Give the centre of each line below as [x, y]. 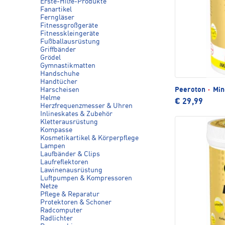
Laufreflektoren [64, 162]
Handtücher [59, 82]
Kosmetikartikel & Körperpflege [89, 138]
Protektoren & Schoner [76, 202]
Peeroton [191, 90]
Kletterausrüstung [69, 122]
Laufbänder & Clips [70, 154]
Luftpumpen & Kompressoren [86, 178]
